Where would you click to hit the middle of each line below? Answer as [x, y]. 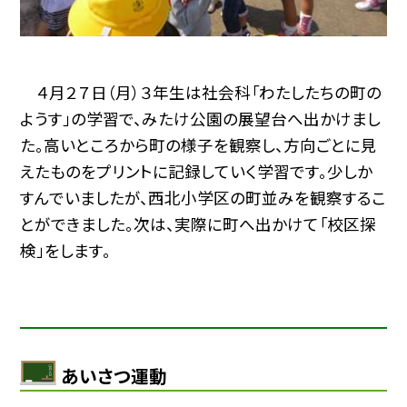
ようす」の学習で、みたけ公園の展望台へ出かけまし [201, 118]
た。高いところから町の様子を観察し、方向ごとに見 [199, 144]
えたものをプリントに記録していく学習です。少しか [197, 171]
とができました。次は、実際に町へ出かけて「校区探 [199, 223]
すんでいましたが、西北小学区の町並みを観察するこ [203, 197]
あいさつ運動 [114, 375]
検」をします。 [66, 250]
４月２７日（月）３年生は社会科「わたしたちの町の [201, 92]
